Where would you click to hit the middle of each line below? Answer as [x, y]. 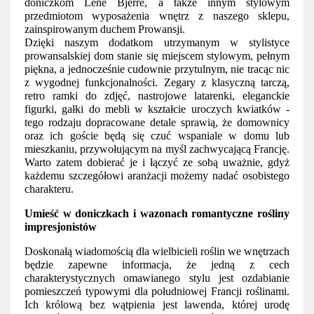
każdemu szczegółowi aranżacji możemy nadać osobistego [157, 176]
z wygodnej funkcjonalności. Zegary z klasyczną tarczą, [157, 82]
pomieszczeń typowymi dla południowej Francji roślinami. [157, 291]
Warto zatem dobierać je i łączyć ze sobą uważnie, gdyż [157, 162]
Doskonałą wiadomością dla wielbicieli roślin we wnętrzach [157, 251]
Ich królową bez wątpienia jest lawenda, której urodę [157, 305]
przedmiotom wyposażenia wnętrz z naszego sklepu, [157, 16]
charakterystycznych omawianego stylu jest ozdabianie [157, 278]
